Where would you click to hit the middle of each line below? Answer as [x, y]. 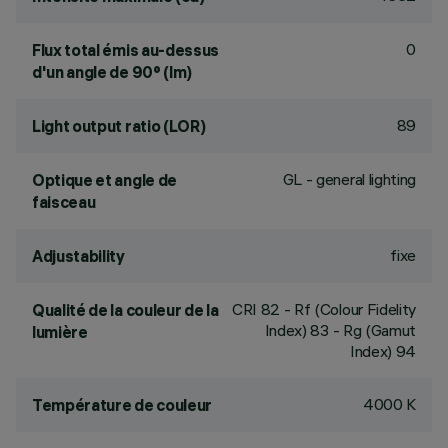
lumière [60, 332]
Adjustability [78, 256]
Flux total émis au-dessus [125, 50]
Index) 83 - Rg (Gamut [340, 330]
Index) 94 [382, 351]
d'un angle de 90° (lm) [112, 72]
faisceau [64, 202]
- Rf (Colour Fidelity [348, 309]
